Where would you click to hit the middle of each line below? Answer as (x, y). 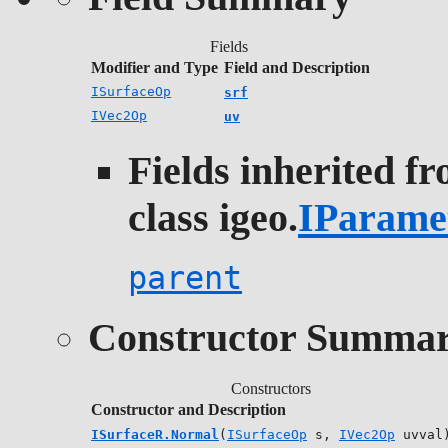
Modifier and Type (154, 68)
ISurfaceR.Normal (155, 435)
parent (185, 277)
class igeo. (213, 217)
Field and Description (297, 68)
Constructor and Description (188, 410)
